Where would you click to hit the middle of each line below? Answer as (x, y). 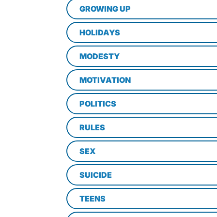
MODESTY (100, 56)
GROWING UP (105, 9)
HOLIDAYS (100, 32)
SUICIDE (96, 175)
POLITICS (98, 104)
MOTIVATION (105, 80)
